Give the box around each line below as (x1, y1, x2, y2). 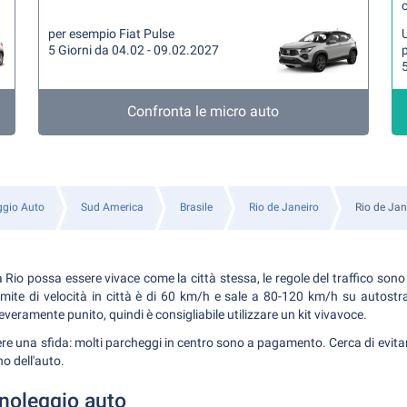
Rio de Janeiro (248, 201, 319, 213)
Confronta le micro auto (127, 103, 280, 120)
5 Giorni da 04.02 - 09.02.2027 (48, 43, 220, 57)
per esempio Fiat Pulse (48, 26, 175, 41)
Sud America (80, 201, 144, 213)
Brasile (179, 201, 213, 213)
